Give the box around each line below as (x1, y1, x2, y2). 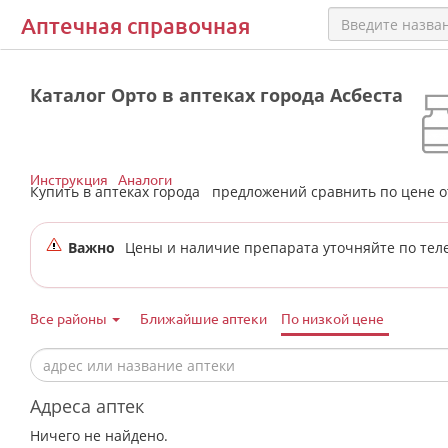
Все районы (30, 309, 110, 327)
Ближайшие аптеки (140, 309, 267, 327)
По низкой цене (281, 309, 384, 327)
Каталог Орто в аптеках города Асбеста (30, 83, 403, 107)
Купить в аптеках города (30, 182, 208, 201)
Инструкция (30, 170, 108, 188)
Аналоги (118, 170, 172, 188)
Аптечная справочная (21, 12, 250, 39)
